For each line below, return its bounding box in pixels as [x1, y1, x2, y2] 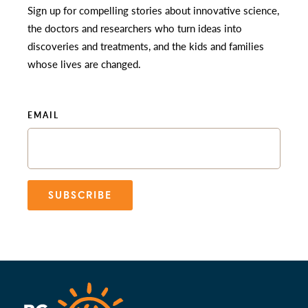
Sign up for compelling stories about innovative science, [27, 2, 279, 17]
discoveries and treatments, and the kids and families [27, 38, 264, 53]
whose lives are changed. [27, 56, 141, 71]
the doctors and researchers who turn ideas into [27, 20, 242, 35]
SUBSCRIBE [48, 188, 112, 201]
